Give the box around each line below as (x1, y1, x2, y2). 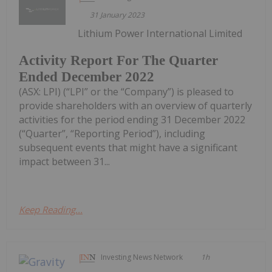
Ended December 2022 (19, 69, 154, 85)
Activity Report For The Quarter (19, 53, 218, 69)
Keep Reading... (19, 203, 83, 216)
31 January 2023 (90, 9, 145, 20)
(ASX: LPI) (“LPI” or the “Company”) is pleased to (19, 85, 234, 99)
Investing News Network (101, 252, 183, 263)
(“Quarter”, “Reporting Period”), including (19, 127, 205, 141)
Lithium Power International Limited (78, 26, 243, 40)
